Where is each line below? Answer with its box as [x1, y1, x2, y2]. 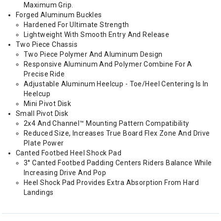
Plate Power [24, 139, 66, 147]
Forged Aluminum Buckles [16, 11, 104, 19]
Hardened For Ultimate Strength [24, 21, 131, 29]
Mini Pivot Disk [24, 100, 73, 108]
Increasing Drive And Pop [24, 169, 108, 177]
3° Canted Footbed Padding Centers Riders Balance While [24, 159, 212, 167]
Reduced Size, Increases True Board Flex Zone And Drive [24, 129, 210, 137]
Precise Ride [24, 70, 67, 78]
